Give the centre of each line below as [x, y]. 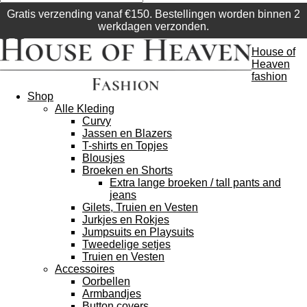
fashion [269, 76]
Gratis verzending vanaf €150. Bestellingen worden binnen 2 [153, 14]
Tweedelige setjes [126, 244]
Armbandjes [112, 293]
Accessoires [85, 269]
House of [273, 51]
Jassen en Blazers [127, 133]
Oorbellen [106, 281]
